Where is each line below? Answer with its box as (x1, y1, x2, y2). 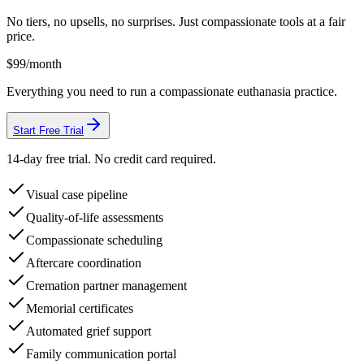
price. (6, 28, 35, 43)
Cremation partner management (26, 278, 187, 292)
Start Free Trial (13, 123, 84, 136)
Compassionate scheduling (26, 232, 162, 247)
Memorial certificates (26, 301, 133, 315)
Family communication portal (26, 346, 176, 361)
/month (26, 56, 62, 71)
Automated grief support (26, 323, 151, 338)
